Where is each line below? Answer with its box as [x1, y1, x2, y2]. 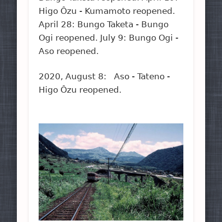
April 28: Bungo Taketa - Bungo [39, 19, 169, 29]
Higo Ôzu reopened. [39, 84, 122, 95]
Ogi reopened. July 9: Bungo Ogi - [39, 32, 179, 43]
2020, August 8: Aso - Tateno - [39, 71, 170, 81]
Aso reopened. [39, 46, 99, 56]
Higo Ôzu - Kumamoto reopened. [39, 5, 175, 16]
